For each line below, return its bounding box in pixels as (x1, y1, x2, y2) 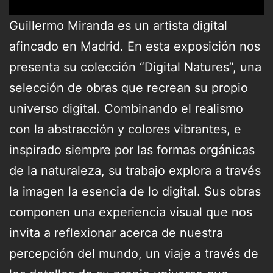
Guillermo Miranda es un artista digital (9, 18, 227, 33)
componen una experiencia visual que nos (9, 204, 252, 219)
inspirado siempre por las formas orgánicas (9, 142, 255, 157)
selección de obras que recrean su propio (9, 80, 248, 95)
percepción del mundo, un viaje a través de (9, 246, 258, 261)
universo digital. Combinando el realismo (9, 101, 243, 116)
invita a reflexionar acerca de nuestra (9, 225, 223, 240)
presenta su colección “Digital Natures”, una (9, 59, 261, 74)
